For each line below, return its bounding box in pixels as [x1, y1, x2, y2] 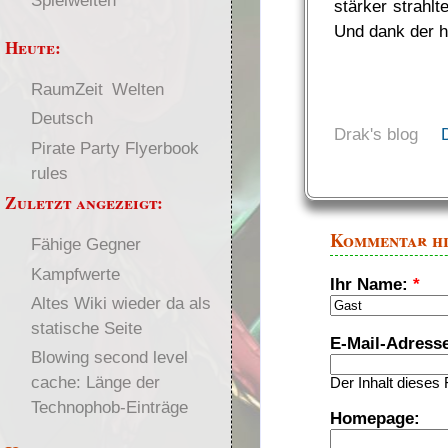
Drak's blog [334, 123, 419, 144]
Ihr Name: [330, 273, 414, 294]
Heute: [5, 34, 61, 60]
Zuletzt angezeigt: [5, 190, 163, 216]
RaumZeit [30, 79, 103, 100]
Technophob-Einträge [30, 397, 188, 418]
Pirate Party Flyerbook [30, 137, 199, 158]
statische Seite [30, 318, 142, 339]
